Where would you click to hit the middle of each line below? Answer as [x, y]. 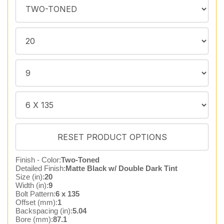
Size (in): [30, 177]
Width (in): [32, 185]
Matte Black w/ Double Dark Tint [121, 168]
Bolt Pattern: [35, 194]
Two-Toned [80, 160]
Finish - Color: [38, 160]
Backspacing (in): [44, 211]
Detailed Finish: [40, 168]
